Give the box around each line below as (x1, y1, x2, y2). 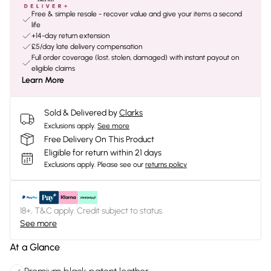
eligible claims (31, 64, 75, 73)
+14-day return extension (31, 31, 109, 40)
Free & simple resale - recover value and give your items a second (31, 10, 242, 18)
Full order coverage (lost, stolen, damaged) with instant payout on (31, 53, 239, 62)
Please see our (97, 160, 143, 169)
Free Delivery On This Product (44, 134, 154, 145)
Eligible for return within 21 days (44, 148, 162, 158)
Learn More (22, 75, 64, 85)
